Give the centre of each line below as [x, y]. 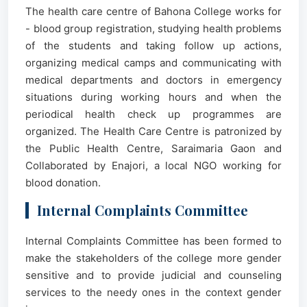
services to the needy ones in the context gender [153, 292]
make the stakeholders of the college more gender [153, 258]
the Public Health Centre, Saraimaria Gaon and [153, 148]
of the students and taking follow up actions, [153, 46]
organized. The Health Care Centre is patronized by [153, 131]
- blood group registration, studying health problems [153, 28]
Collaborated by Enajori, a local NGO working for [153, 165]
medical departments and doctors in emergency [153, 80]
